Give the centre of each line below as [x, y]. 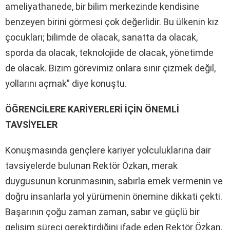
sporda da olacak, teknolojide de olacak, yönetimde [109, 52]
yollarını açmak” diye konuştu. [66, 83]
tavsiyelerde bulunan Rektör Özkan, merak [91, 165]
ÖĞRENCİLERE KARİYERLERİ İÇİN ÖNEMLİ [92, 109]
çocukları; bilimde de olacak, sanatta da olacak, [101, 37]
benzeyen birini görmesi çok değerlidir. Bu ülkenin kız [112, 22]
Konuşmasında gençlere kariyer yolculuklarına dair [108, 150]
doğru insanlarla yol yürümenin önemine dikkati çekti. [114, 196]
